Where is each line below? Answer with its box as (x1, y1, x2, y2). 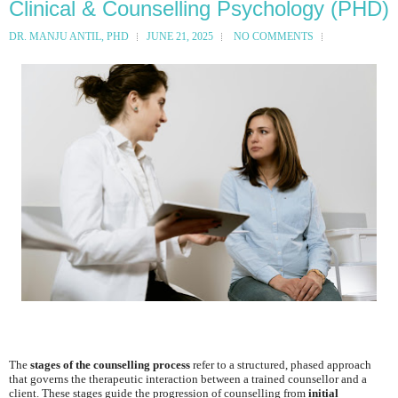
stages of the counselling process (30, 357, 190, 371)
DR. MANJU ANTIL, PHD (9, 30, 129, 43)
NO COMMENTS (234, 30, 314, 43)
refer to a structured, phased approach (190, 357, 371, 371)
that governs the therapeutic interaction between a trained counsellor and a (9, 371, 367, 386)
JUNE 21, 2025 (147, 30, 213, 43)
